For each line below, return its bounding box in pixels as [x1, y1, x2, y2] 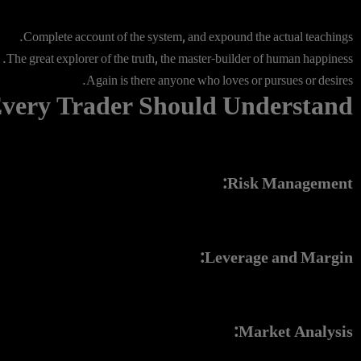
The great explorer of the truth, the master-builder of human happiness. [6, 53, 353, 65]
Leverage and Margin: [205, 251, 353, 265]
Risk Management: [227, 176, 353, 191]
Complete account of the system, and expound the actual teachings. [23, 31, 353, 44]
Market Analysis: [239, 325, 353, 339]
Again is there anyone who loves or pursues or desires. [86, 75, 353, 87]
